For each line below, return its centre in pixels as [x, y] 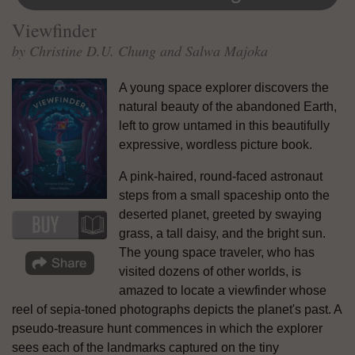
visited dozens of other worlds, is [210, 271]
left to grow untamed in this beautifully [224, 125]
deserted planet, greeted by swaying [220, 214]
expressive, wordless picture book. [216, 144]
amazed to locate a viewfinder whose [223, 290]
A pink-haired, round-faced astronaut [221, 176]
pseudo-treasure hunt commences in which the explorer [167, 328]
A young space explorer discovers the [224, 87]
